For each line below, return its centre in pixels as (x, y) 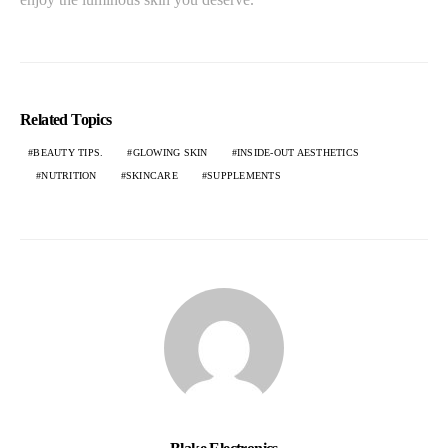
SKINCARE (151, 175)
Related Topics (66, 119)
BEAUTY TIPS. (68, 152)
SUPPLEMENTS (244, 175)
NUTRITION (69, 175)
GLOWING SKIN (170, 152)
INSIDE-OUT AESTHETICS (297, 152)
